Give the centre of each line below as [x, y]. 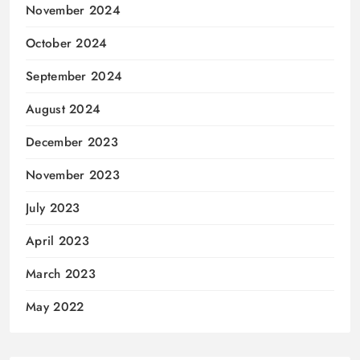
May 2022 [55, 307]
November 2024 [73, 11]
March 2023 [61, 274]
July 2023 [53, 209]
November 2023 [73, 176]
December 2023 [72, 143]
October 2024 [67, 44]
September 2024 [74, 77]
